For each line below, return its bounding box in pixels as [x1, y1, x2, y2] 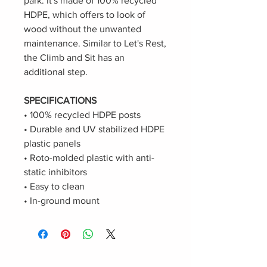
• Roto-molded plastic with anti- [24, 153, 154, 163]
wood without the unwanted [24, 24, 141, 34]
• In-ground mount [24, 195, 100, 206]
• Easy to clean [24, 181, 85, 191]
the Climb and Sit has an [24, 52, 125, 63]
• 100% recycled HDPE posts [24, 110, 141, 120]
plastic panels [24, 138, 80, 148]
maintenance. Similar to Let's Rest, [24, 38, 166, 48]
